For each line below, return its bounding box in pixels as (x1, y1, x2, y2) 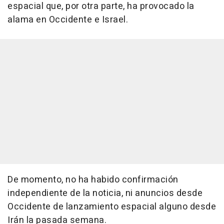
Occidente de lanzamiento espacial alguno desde (7, 200, 216, 214)
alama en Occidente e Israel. (7, 13, 128, 27)
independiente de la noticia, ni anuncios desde (7, 186, 202, 200)
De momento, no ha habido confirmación (7, 173, 178, 187)
